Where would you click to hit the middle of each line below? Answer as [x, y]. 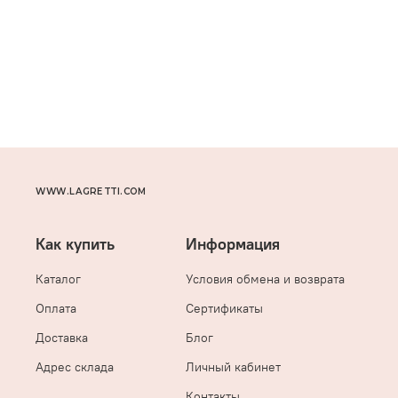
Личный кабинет [233, 367]
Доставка [62, 338]
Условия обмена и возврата [265, 279]
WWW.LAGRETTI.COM [92, 191]
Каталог [58, 279]
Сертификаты [224, 309]
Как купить [75, 245]
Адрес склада [75, 367]
